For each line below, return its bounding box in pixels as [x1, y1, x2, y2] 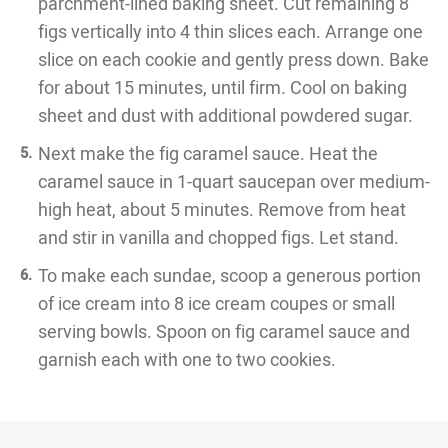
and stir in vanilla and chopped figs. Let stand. [38, 224, 399, 252]
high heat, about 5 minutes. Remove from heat [38, 196, 406, 224]
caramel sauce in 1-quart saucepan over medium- [38, 168, 430, 196]
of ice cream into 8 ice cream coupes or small [38, 290, 395, 318]
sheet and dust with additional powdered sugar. [38, 102, 413, 130]
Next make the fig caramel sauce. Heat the [38, 140, 378, 168]
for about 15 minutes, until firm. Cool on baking [38, 74, 407, 102]
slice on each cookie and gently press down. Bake [38, 46, 429, 74]
